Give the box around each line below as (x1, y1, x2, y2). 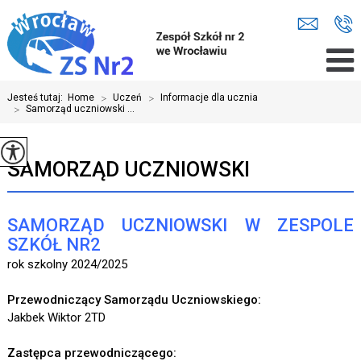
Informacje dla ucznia (160, 92, 258, 103)
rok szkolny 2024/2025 (6, 257, 127, 272)
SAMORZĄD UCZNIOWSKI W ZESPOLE (6, 215, 355, 235)
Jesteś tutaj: (6, 92, 68, 103)
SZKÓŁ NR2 (6, 234, 101, 255)
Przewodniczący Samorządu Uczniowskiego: (6, 293, 261, 307)
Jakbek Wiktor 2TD (6, 310, 106, 325)
